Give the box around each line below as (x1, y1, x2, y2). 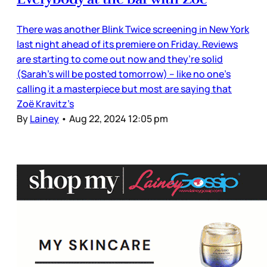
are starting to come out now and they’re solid (17, 52, 223, 66)
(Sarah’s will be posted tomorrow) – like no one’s (17, 67, 231, 80)
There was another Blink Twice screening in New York (17, 22, 249, 36)
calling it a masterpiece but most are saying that (17, 82, 232, 95)
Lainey (30, 111, 59, 125)
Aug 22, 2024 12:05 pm (69, 111, 168, 125)
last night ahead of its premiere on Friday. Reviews (17, 37, 238, 51)
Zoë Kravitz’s (17, 97, 74, 110)
